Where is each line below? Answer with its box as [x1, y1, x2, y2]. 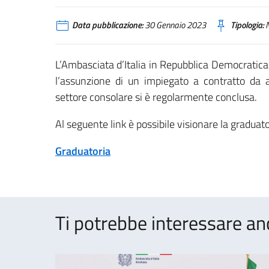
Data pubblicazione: [72, 18, 143, 32]
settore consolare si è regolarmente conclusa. [55, 88, 257, 105]
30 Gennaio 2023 [143, 18, 206, 32]
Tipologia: [231, 18, 264, 32]
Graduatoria [55, 142, 110, 159]
